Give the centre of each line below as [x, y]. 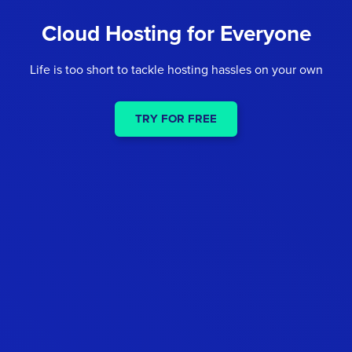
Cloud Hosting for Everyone [176, 33]
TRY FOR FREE [176, 119]
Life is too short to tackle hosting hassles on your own [176, 69]
